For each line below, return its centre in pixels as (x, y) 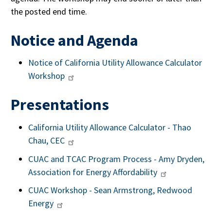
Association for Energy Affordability (93, 172)
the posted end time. (49, 11)
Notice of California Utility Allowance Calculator (115, 63)
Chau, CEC (47, 140)
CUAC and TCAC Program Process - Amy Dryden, (117, 159)
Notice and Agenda (75, 40)
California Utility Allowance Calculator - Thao (110, 127)
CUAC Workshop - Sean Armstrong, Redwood (110, 190)
